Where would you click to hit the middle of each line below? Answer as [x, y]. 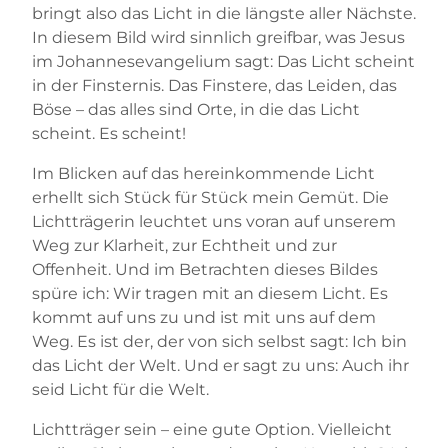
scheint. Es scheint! [109, 133]
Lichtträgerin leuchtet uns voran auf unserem [214, 221]
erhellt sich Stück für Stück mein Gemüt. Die [210, 197]
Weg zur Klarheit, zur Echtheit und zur [184, 245]
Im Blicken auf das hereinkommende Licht [203, 173]
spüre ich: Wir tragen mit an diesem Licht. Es [210, 293]
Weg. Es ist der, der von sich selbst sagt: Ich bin [219, 341]
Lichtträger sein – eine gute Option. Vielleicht [212, 429]
